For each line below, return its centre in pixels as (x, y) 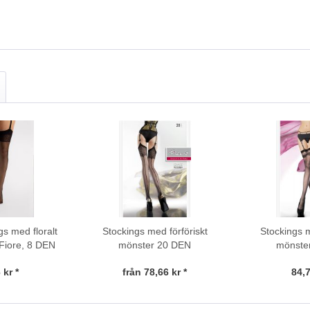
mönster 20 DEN (155, 245)
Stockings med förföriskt (155, 231)
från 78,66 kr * (155, 272)
